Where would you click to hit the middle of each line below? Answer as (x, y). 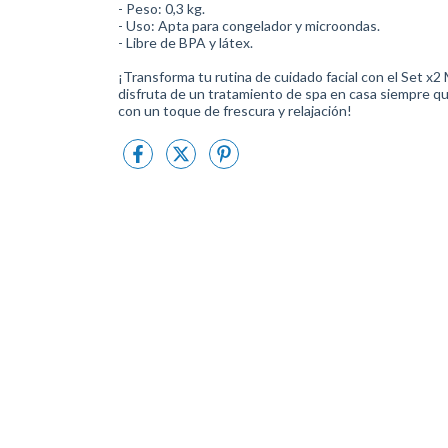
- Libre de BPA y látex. (185, 42)
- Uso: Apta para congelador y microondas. (249, 25)
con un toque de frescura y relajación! (235, 110)
